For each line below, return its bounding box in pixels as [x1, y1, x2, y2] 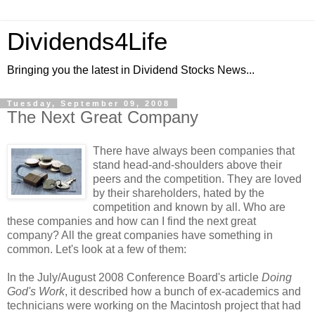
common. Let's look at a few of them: [7, 243, 186, 255]
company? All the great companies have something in [7, 229, 273, 241]
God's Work [7, 285, 65, 297]
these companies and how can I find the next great [7, 214, 256, 227]
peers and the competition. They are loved [93, 172, 302, 185]
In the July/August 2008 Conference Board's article [7, 271, 262, 283]
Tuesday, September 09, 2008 [7, 99, 170, 108]
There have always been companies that [93, 144, 295, 157]
